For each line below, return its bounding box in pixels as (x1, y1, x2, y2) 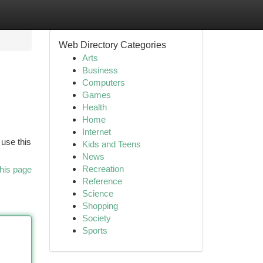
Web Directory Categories (58, 40, 166, 50)
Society (82, 213, 111, 223)
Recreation (82, 164, 124, 174)
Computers (82, 77, 125, 87)
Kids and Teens (82, 139, 141, 149)
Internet (82, 127, 111, 137)
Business (82, 65, 118, 75)
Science (82, 188, 113, 198)
